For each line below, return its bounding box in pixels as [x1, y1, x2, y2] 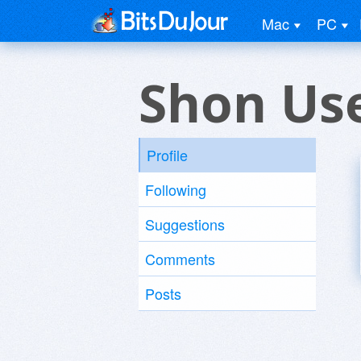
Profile [147, 144, 188, 165]
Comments [145, 248, 215, 269]
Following [145, 179, 206, 200]
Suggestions [145, 214, 225, 234]
